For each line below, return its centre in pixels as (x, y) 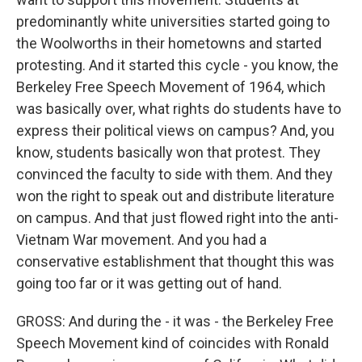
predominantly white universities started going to (173, 21)
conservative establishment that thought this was (175, 261)
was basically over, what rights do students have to (179, 109)
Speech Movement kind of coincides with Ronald (173, 343)
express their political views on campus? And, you (175, 130)
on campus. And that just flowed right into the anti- (177, 218)
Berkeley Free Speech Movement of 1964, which (171, 87)
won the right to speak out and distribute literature (175, 196)
